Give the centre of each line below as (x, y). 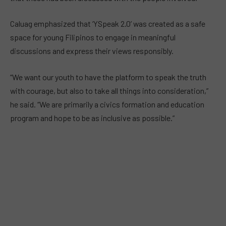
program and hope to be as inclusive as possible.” (92, 118)
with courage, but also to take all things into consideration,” (109, 91)
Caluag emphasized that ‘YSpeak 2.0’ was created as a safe (108, 24)
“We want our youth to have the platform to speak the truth (108, 77)
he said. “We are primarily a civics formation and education (107, 104)
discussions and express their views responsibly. (92, 51)
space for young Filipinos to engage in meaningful (93, 37)
